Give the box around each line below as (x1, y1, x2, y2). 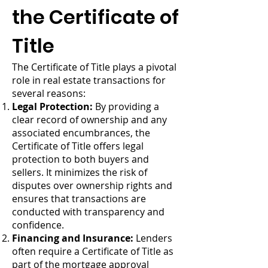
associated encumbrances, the (12, 126, 150, 139)
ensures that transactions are (12, 192, 146, 205)
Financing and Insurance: (12, 232, 133, 245)
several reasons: (12, 87, 86, 100)
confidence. (12, 218, 64, 232)
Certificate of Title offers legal (12, 139, 144, 153)
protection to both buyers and (12, 153, 149, 166)
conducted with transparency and (12, 205, 165, 218)
